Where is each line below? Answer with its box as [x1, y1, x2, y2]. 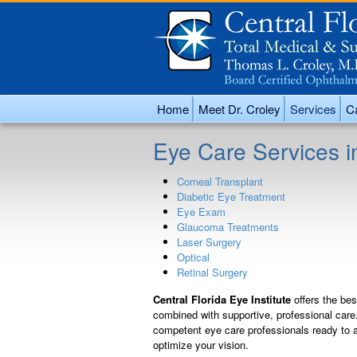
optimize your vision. [153, 337, 249, 352]
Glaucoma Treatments [177, 219, 279, 234]
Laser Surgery [177, 234, 241, 249]
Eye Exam [177, 204, 226, 219]
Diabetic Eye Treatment [177, 189, 285, 204]
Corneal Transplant [177, 174, 263, 189]
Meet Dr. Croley [198, 100, 280, 117]
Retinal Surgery [177, 265, 248, 280]
